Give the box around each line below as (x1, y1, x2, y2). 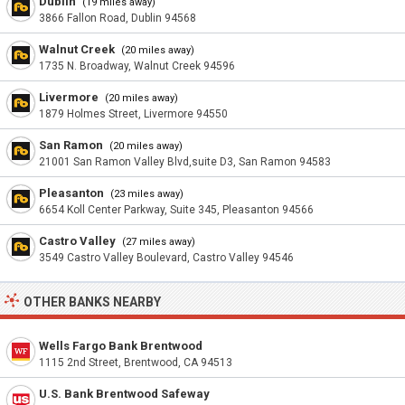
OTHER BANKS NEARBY (24, 295, 161, 309)
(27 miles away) (119, 236, 195, 248)
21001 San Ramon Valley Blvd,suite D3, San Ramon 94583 (39, 155, 331, 168)
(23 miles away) (108, 188, 184, 200)
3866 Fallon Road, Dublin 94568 (39, 12, 196, 24)
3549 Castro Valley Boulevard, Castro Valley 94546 (39, 251, 294, 264)
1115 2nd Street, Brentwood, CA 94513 (39, 356, 232, 369)
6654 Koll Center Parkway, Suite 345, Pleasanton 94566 (39, 203, 314, 216)
